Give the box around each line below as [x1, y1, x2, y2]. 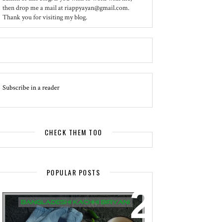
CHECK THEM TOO [44, 127, 103, 137]
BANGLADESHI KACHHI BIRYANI [9, 200, 118, 212]
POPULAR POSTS [46, 167, 101, 177]
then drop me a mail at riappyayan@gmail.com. [2, 3, 129, 12]
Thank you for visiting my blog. [2, 13, 87, 22]
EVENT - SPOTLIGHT [9, 190, 79, 202]
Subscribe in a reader [2, 83, 59, 92]
